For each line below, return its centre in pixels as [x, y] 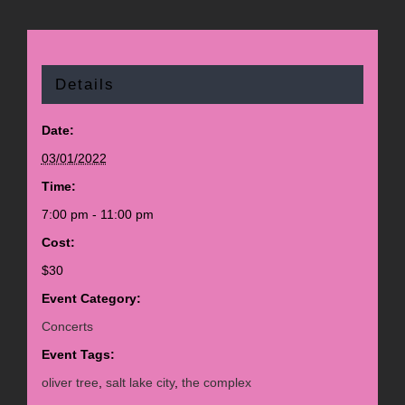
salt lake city [140, 383]
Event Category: [91, 299]
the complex [216, 383]
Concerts [67, 327]
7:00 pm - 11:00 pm [97, 215]
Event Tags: [78, 355]
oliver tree [70, 383]
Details [85, 85]
